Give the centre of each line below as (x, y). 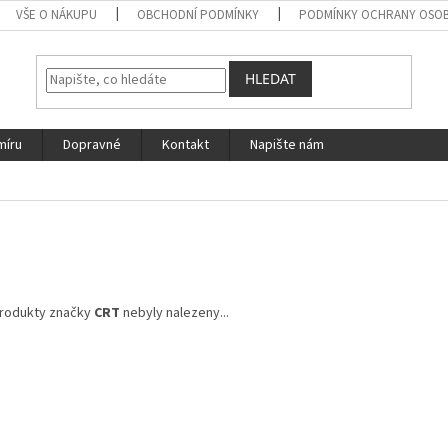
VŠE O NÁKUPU (57, 15)
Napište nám (287, 145)
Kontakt (185, 145)
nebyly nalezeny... (174, 312)
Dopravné (92, 145)
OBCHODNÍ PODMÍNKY (198, 15)
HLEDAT (271, 79)
